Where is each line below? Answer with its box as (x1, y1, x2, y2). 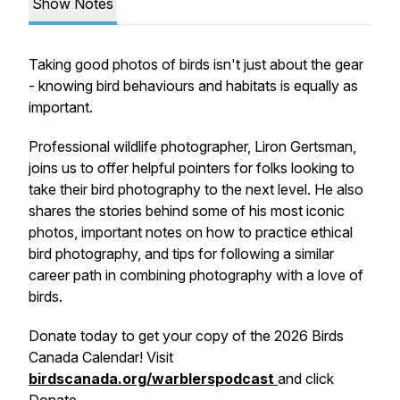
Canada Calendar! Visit (29, 348, 173, 366)
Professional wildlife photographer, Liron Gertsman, (29, 137, 356, 155)
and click (278, 370, 334, 387)
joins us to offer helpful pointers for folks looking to (29, 159, 354, 177)
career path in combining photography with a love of (29, 266, 363, 284)
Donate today (29, 327, 118, 345)
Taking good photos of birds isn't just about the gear (29, 55, 363, 73)
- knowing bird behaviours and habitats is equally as (29, 77, 358, 95)
